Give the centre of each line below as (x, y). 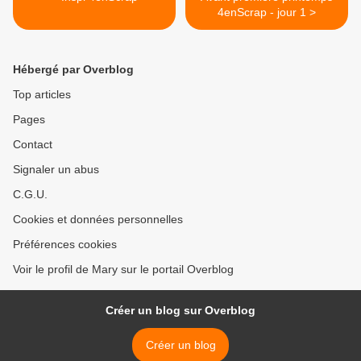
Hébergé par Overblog (73, 70)
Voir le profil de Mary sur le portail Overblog (123, 270)
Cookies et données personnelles (98, 220)
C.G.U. (30, 195)
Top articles (42, 95)
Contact (33, 145)
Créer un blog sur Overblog (180, 311)
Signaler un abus (56, 170)
